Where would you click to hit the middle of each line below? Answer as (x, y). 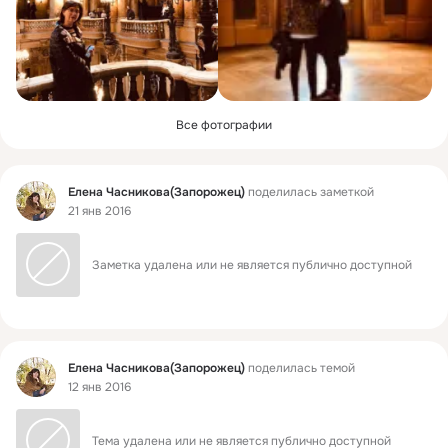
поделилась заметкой (309, 191)
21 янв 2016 (99, 211)
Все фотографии (224, 125)
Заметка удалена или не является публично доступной (252, 265)
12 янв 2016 (99, 387)
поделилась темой (300, 367)
